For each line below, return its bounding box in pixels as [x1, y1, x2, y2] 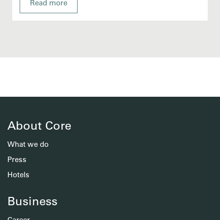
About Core [7, 118, 71, 133]
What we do [7, 139, 49, 149]
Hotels [7, 170, 29, 179]
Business [7, 193, 57, 208]
